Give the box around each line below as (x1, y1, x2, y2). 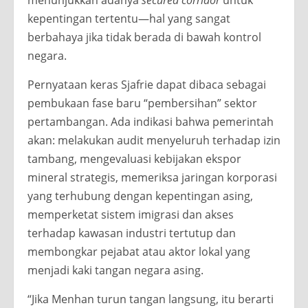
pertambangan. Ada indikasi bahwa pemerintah (27, 113, 274, 129)
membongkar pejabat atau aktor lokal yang (27, 243, 250, 259)
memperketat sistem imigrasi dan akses (27, 206, 234, 222)
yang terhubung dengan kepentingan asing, (27, 188, 253, 203)
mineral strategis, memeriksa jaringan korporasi (27, 169, 277, 185)
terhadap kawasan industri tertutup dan (27, 225, 236, 241)
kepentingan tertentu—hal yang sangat (27, 10, 230, 26)
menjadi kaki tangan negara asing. (27, 262, 203, 278)
